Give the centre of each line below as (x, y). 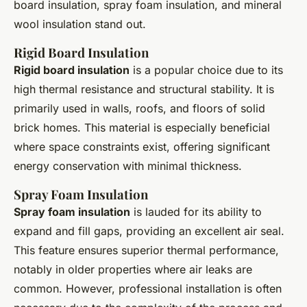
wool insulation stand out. (80, 24)
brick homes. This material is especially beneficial (142, 127)
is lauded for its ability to (196, 211)
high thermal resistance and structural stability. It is (144, 89)
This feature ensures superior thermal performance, (146, 250)
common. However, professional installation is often (148, 288)
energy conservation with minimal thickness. (128, 165)
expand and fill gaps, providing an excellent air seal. (149, 231)
